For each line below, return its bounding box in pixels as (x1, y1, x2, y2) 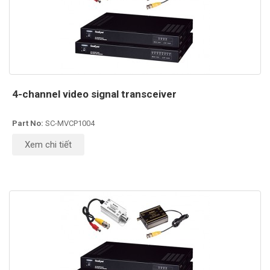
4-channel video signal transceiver (12, 87, 177, 100)
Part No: (12, 118, 45, 128)
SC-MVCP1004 (45, 118, 95, 128)
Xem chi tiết (25, 139, 72, 150)
